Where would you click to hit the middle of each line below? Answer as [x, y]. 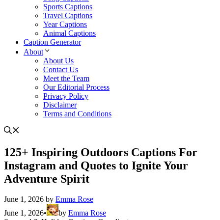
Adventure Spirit [47, 179]
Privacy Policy [66, 96]
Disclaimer [60, 105]
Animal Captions [69, 33]
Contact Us [61, 69]
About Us [58, 60]
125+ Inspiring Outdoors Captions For [101, 152]
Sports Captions [68, 6]
